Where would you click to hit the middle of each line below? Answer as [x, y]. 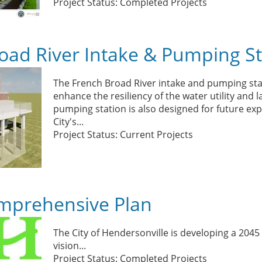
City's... [69, 122]
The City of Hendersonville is [116, 233]
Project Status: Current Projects [123, 135]
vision [66, 246]
